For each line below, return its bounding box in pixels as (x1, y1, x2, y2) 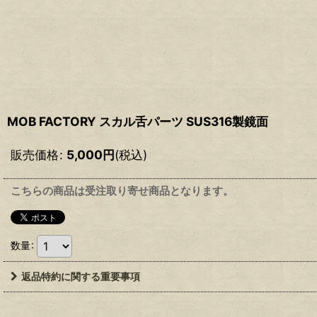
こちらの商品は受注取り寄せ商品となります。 (11, 183, 234, 197)
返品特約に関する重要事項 (21, 270, 140, 282)
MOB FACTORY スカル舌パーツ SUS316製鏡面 (7, 113, 268, 129)
